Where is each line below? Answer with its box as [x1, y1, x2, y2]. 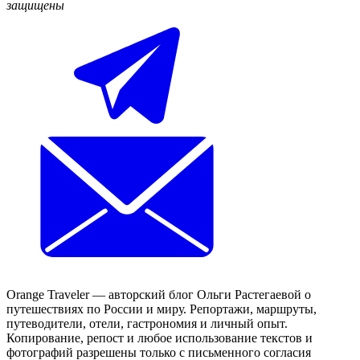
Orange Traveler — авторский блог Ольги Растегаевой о [6, 287, 311, 301]
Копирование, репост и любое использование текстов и [6, 330, 313, 345]
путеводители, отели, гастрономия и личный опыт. [6, 316, 288, 330]
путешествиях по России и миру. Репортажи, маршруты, [6, 301, 317, 316]
